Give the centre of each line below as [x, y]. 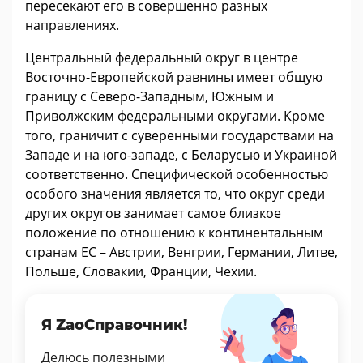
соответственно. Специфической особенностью [177, 175]
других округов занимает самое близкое [153, 214]
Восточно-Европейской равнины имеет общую [174, 77]
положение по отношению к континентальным [174, 233]
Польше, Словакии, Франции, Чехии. [141, 272]
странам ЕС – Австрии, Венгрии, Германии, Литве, [181, 252]
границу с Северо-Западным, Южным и [149, 97]
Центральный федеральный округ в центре [162, 58]
